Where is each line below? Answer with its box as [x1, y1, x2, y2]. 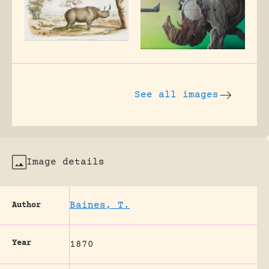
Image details [26, 156, 104, 168]
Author [12, 200, 41, 210]
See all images [134, 89, 219, 100]
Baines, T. [70, 199, 130, 211]
